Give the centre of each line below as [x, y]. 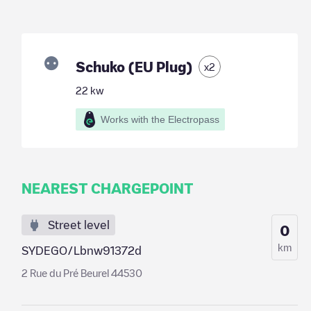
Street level [78, 225]
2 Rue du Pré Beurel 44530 [82, 273]
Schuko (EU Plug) [134, 67]
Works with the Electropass [160, 119]
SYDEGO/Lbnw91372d [81, 251]
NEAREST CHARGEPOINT [107, 188]
